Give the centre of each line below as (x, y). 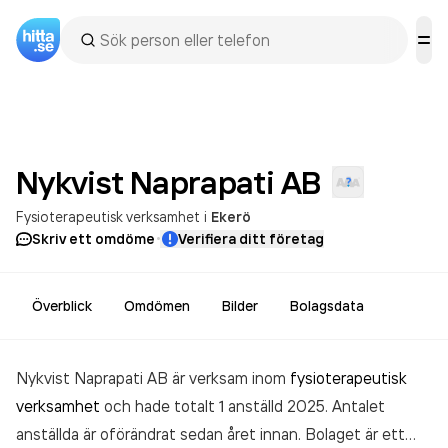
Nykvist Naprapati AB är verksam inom (153, 378)
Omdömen (157, 306)
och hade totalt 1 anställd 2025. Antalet (242, 406)
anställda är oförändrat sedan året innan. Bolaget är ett (210, 434)
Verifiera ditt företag (251, 239)
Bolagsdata (327, 306)
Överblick (62, 306)
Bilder (240, 306)
